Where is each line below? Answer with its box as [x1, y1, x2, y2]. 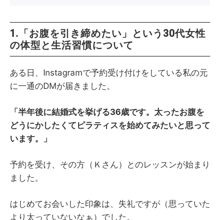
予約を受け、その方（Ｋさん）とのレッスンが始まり [10, 159, 210, 169]
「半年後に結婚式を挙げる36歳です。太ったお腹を [10, 107, 204, 117]
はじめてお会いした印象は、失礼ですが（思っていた [10, 198, 210, 209]
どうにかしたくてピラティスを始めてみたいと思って [10, 120, 210, 130]
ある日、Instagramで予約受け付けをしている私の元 [10, 67, 208, 78]
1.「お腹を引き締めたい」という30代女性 [10, 27, 206, 39]
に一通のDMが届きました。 [10, 81, 115, 91]
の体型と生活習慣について [10, 39, 134, 51]
